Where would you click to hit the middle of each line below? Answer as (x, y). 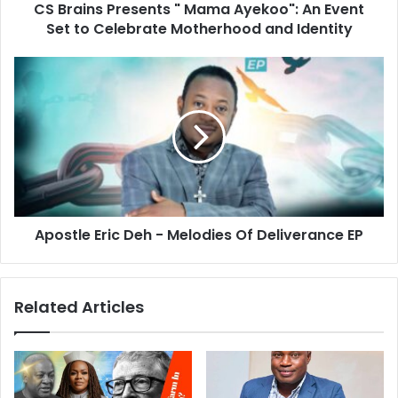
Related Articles (79, 306)
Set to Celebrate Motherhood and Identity (199, 28)
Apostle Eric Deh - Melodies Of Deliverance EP (199, 235)
